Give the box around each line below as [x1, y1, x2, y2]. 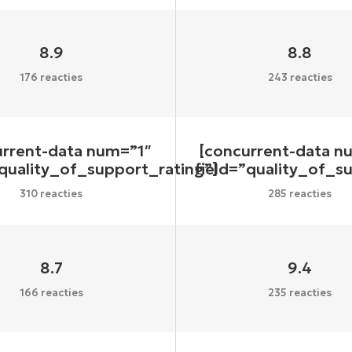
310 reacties [20, 187, 83, 201]
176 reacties [20, 71, 83, 85]
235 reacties [268, 285, 332, 299]
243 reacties [267, 71, 332, 85]
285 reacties [268, 187, 332, 201]
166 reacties [19, 285, 83, 299]
